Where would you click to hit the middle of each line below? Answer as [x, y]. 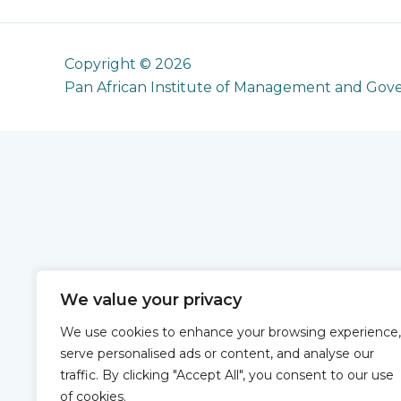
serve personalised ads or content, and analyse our [217, 354]
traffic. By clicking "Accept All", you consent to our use [227, 375]
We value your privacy [151, 300]
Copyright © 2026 [128, 64]
